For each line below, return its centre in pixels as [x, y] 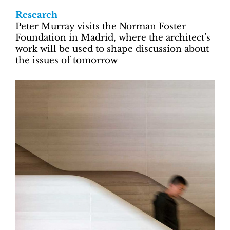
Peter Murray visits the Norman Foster [101, 26]
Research [36, 15]
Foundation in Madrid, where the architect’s [113, 38]
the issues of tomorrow [66, 60]
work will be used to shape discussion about [112, 49]
